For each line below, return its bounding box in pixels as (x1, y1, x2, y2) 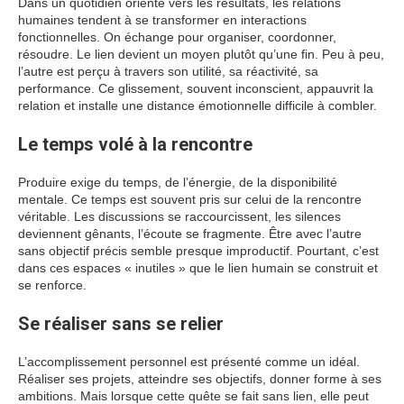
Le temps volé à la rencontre (18, 133, 252, 155)
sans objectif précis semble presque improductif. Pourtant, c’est (18, 243, 379, 258)
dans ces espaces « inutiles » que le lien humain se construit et (18, 261, 378, 275)
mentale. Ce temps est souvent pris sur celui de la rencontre (18, 192, 362, 207)
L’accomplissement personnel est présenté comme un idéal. (18, 354, 360, 369)
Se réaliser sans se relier (18, 313, 224, 335)
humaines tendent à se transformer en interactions (18, 13, 307, 27)
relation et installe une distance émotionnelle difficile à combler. (18, 98, 377, 113)
